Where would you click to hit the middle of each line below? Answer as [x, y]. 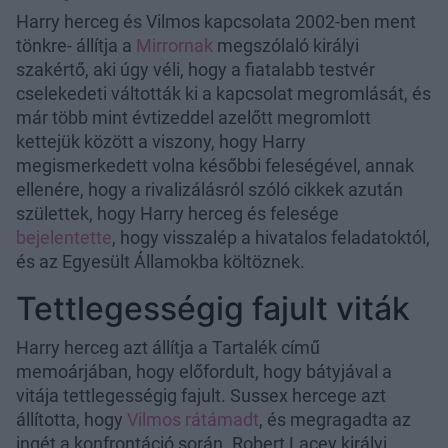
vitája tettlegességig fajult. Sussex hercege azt [201, 395]
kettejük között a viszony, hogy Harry [161, 141]
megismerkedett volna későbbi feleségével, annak [215, 165]
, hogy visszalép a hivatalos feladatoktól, [271, 237]
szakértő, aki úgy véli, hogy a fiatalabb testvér [195, 69]
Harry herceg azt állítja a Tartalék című [168, 347]
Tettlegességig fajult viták [213, 308]
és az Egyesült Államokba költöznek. [160, 261]
